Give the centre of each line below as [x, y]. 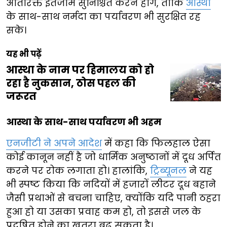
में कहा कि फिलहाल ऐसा [156, 143]
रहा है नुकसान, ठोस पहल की [71, 83]
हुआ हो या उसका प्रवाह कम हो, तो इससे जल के [104, 211]
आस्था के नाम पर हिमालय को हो [80, 70]
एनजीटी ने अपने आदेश [54, 143]
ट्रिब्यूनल [168, 170]
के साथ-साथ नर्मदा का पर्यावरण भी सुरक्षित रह [103, 16]
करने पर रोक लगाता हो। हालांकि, [78, 170]
